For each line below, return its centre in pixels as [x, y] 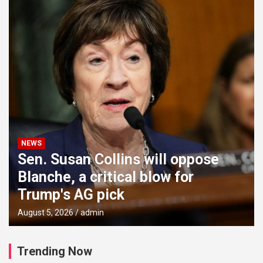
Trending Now [55, 251]
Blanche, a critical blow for [106, 177]
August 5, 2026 [45, 213]
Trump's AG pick [71, 195]
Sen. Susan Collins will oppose [118, 159]
